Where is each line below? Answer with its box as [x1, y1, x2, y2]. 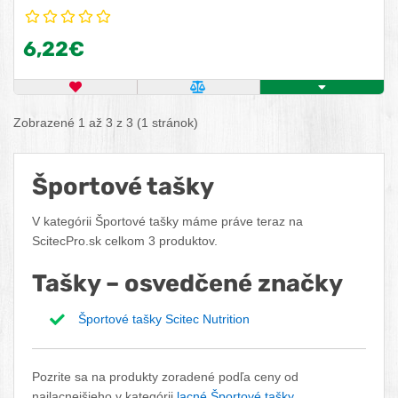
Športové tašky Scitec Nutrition [78, 312, 250, 326]
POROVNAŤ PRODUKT [205, 90, 341, 104]
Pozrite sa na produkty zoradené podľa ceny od [32, 370, 298, 384]
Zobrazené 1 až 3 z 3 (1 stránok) [13, 115, 198, 130]
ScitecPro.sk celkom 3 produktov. [32, 234, 218, 248]
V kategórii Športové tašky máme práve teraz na [32, 214, 303, 228]
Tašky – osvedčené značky [32, 269, 343, 298]
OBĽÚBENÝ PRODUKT [80, 90, 215, 104]
